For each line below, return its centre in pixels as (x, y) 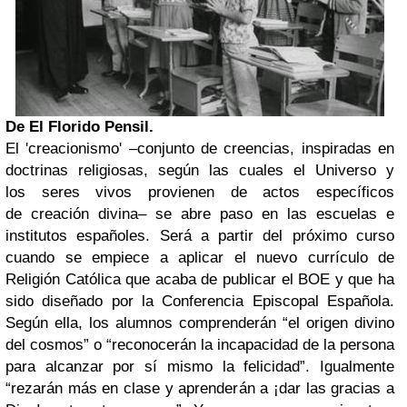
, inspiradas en (342, 149)
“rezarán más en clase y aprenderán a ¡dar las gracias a (200, 389)
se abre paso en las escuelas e (275, 214)
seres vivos (87, 193)
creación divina (84, 214)
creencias (257, 149)
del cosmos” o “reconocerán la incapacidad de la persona (200, 345)
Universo (346, 171)
